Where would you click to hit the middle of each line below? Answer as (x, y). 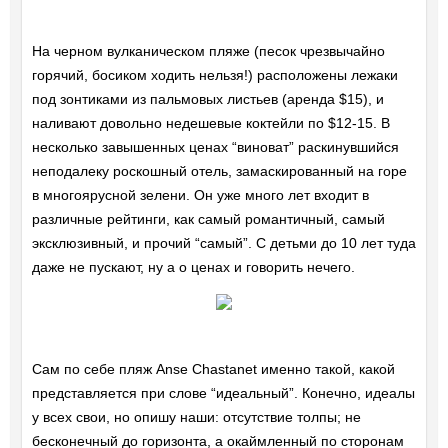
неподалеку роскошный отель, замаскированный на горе (219, 170)
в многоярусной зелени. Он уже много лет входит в (200, 194)
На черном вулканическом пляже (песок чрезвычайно (208, 50)
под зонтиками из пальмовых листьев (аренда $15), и (207, 98)
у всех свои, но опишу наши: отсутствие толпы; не (196, 416)
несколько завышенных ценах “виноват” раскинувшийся (215, 146)
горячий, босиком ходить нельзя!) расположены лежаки (214, 74)
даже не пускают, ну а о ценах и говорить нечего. (193, 266)
